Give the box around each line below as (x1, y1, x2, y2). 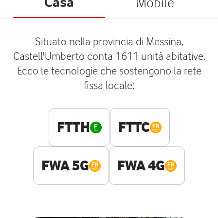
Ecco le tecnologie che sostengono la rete (17, 64, 201, 77)
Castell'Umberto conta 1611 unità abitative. (13, 49, 205, 62)
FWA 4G (117, 157, 165, 174)
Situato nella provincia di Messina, (35, 35, 183, 48)
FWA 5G (41, 157, 89, 174)
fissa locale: (84, 78, 134, 91)
